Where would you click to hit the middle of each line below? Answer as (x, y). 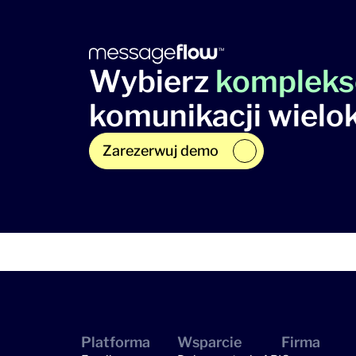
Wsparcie (210, 342)
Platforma (116, 342)
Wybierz (152, 81)
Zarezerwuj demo (161, 151)
